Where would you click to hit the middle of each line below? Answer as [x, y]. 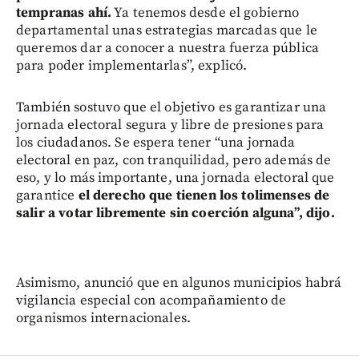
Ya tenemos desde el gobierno [206, 12]
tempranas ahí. [64, 12]
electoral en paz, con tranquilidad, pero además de [174, 160]
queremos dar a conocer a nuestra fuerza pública [168, 48]
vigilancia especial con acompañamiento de [151, 300]
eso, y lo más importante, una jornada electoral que [175, 177]
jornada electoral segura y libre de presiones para [170, 125]
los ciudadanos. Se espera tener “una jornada [156, 142]
